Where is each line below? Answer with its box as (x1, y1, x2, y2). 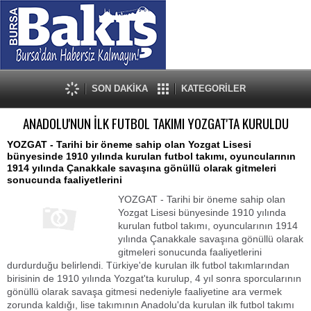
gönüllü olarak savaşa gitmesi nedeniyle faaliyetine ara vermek (7, 286, 282, 297)
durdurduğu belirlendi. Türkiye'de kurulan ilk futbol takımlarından (7, 260, 289, 271)
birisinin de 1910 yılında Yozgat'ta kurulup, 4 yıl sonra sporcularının (7, 273, 301, 284)
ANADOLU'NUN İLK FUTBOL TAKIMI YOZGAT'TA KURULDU (22, 113, 289, 133)
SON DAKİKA (92, 83, 148, 94)
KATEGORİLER (181, 83, 246, 94)
